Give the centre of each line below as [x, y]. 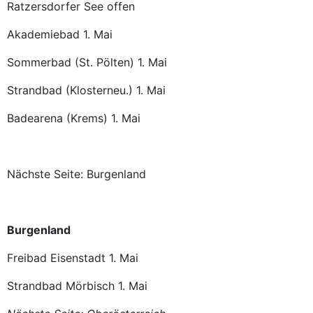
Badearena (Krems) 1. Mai [74, 118]
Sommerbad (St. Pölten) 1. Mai [90, 62]
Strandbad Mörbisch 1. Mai [77, 286]
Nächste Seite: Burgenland [77, 174]
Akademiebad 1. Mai [60, 34]
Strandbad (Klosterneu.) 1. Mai [90, 90]
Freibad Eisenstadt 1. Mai [76, 258]
